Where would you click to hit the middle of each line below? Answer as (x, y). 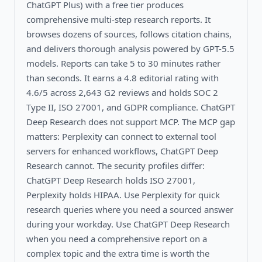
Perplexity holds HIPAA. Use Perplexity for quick (123, 195)
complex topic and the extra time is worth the (118, 254)
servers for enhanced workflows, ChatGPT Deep (122, 151)
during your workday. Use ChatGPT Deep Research (128, 224)
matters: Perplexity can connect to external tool (121, 137)
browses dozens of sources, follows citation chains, (129, 34)
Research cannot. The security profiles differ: (116, 166)
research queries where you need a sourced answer (130, 210)
